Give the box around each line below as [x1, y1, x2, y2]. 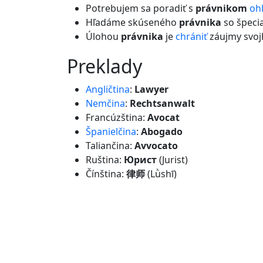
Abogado [141, 125, 183, 138]
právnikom [195, 2, 247, 15]
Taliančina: [86, 139, 134, 152]
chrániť [176, 30, 207, 43]
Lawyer [134, 83, 168, 96]
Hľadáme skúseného [86, 16, 179, 29]
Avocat [147, 111, 180, 124]
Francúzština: [86, 111, 147, 124]
